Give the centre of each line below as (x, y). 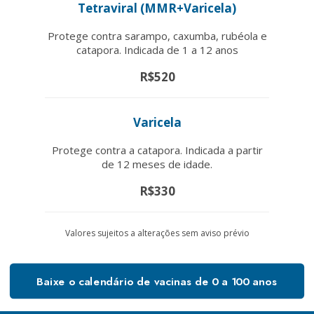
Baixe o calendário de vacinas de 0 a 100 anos (157, 281)
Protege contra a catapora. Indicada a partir (157, 150)
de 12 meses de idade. (157, 164)
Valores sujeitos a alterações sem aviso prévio (157, 233)
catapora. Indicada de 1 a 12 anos (157, 49)
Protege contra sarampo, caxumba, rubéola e (157, 35)
